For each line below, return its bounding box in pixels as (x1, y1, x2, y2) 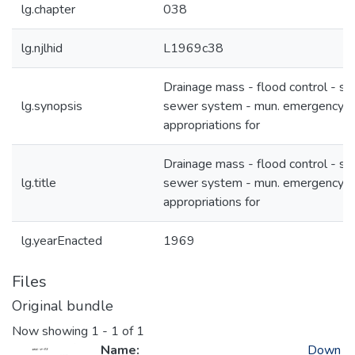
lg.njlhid (21, 40, 63, 57)
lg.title (21, 174, 56, 192)
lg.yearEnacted (21, 232, 102, 250)
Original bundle (12, 296, 113, 315)
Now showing (12, 323, 91, 341)
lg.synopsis (21, 97, 82, 115)
